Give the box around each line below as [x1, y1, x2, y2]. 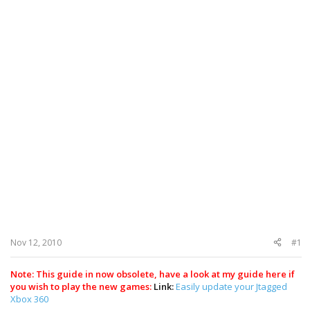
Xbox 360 [10, 292, 48, 305]
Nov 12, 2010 [10, 236, 62, 248]
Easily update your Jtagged [176, 280, 287, 293]
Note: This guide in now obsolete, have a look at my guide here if [10, 267, 295, 280]
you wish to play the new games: [10, 280, 154, 293]
